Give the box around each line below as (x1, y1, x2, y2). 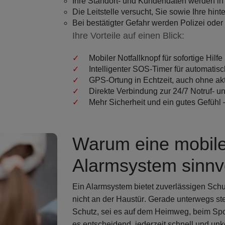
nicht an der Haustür (72, 194, 144, 203)
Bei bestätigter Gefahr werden (72, 18, 180, 27)
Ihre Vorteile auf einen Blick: (72, 30, 184, 41)
